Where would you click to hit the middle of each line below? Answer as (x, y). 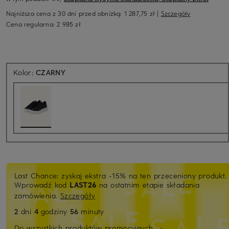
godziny (55, 211)
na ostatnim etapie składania (148, 185)
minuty (93, 211)
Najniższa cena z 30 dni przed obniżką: (65, 13)
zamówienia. (37, 195)
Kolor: (25, 72)
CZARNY (51, 72)
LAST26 (83, 185)
